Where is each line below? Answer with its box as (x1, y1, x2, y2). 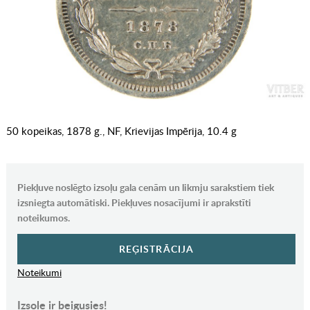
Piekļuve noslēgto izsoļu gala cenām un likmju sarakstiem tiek (17, 181, 274, 194)
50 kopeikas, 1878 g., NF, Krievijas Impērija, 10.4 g (6, 124, 237, 138)
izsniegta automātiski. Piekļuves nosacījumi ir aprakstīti (17, 196, 251, 210)
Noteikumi (17, 266, 62, 280)
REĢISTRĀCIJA (118, 242, 194, 256)
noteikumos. (17, 211, 70, 225)
